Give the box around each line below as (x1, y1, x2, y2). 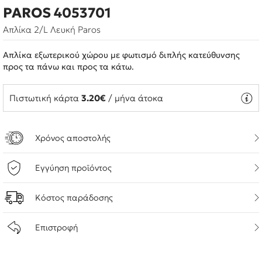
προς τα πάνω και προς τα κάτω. (3, 61, 134, 72)
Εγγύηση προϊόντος (35, 163, 112, 173)
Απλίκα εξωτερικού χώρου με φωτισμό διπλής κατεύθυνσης (3, 50, 240, 60)
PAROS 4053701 (3, 4, 111, 21)
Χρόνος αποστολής (35, 133, 111, 143)
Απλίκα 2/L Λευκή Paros (3, 24, 101, 35)
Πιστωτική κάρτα (9, 92, 81, 104)
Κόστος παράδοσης (35, 192, 113, 203)
